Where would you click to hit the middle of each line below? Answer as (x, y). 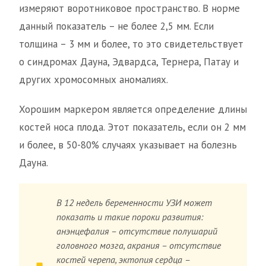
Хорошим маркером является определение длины (133, 110)
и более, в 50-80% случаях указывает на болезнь (128, 145)
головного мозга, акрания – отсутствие (139, 246)
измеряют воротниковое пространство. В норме (129, 9)
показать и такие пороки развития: (130, 217)
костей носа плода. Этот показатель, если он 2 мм (132, 127)
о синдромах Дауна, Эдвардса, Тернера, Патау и (129, 62)
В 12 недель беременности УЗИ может (134, 203)
